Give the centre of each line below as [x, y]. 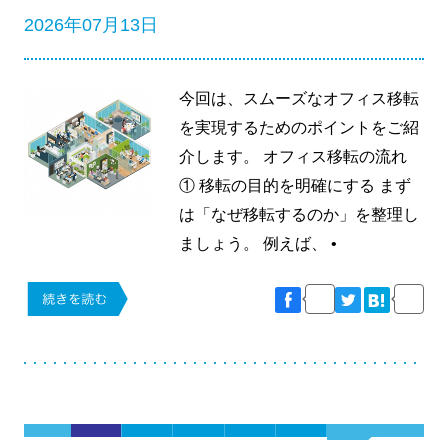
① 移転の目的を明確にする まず [295, 186]
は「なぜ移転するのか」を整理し [299, 215]
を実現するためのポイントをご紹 [299, 128]
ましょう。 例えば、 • [258, 244]
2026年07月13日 [90, 25]
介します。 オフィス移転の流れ [293, 157]
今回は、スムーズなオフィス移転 [299, 99]
